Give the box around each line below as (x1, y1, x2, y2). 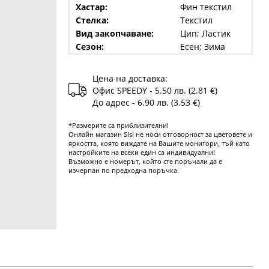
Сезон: (75, 41, 104, 52)
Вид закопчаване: (75, 28, 154, 39)
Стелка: (75, 14, 109, 26)
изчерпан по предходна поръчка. (68, 166, 179, 175)
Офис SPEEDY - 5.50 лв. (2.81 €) (92, 85, 217, 96)
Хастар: (75, 1, 107, 13)
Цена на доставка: (92, 73, 168, 84)
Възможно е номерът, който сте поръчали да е (68, 157, 222, 166)
